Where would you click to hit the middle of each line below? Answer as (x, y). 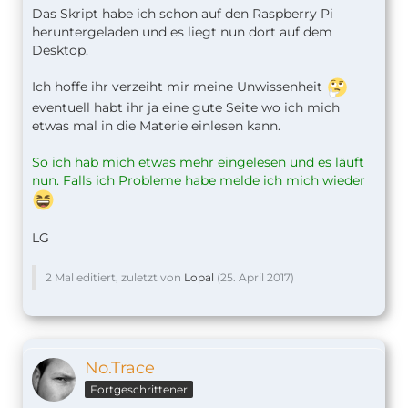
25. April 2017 (255, 278)
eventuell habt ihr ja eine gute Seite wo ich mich (186, 108)
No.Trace (120, 368)
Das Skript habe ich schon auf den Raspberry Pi (183, 14)
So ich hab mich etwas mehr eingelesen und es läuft (198, 163)
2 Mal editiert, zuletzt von (115, 278)
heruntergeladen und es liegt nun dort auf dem (182, 32)
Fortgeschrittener (139, 390)
